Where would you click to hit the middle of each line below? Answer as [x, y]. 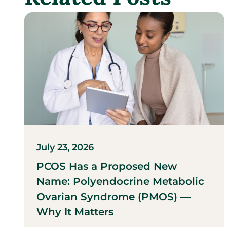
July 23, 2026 [65, 147]
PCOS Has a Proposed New [107, 166]
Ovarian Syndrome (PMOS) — [113, 196]
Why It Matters [75, 212]
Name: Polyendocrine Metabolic [120, 181]
